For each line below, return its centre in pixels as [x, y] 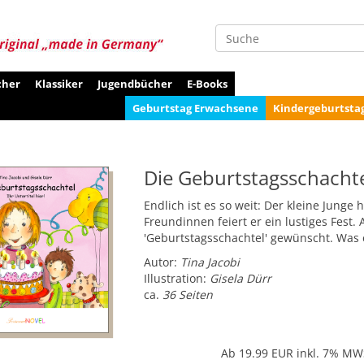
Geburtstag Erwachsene [195, 108]
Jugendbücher [135, 84]
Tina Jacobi [210, 262]
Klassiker [59, 84]
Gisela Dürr [240, 278]
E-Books [207, 84]
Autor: [162, 262]
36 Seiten [187, 294]
